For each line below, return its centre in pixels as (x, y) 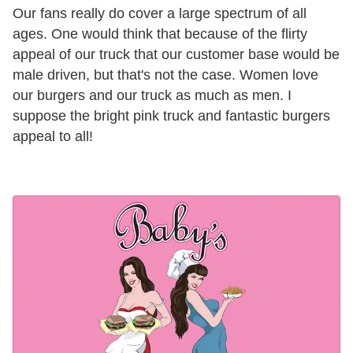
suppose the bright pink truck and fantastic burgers (171, 115)
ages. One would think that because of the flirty (160, 33)
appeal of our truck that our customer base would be (176, 54)
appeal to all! (53, 136)
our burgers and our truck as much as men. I (152, 95)
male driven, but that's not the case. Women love (165, 74)
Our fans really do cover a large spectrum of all (160, 13)
